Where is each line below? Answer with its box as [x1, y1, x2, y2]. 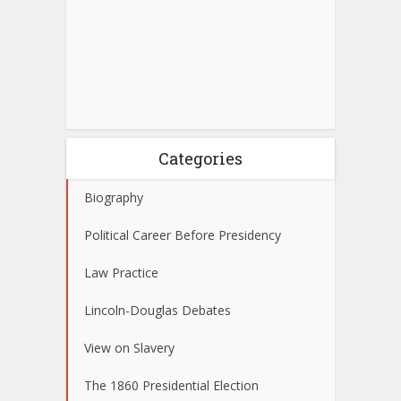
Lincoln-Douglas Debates [84, 301, 231, 319]
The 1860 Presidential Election [84, 376, 259, 394]
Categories [158, 147, 243, 169]
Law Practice [84, 263, 158, 281]
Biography [84, 188, 143, 206]
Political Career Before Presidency [84, 226, 281, 243]
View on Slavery [84, 338, 175, 356]
